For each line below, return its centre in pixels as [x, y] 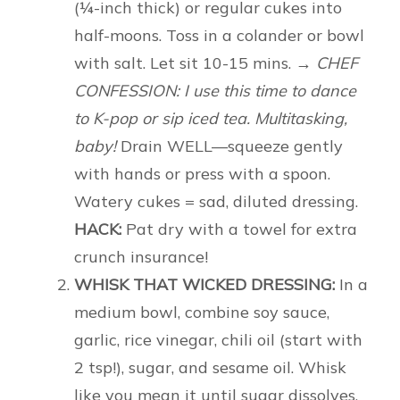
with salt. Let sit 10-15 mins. [185, 63]
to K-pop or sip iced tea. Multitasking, [211, 119]
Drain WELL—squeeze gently [229, 146]
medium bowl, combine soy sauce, [202, 312]
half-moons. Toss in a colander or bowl [219, 36]
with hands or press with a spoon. [202, 174]
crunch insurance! [141, 257]
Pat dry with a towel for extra [239, 229]
